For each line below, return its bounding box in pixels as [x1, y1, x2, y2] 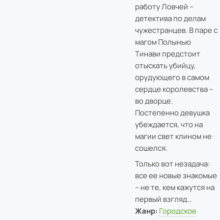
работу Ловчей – [135, 1, 193, 12]
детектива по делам [135, 13, 206, 24]
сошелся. [135, 142, 167, 153]
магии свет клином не [135, 131, 212, 141]
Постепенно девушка [135, 107, 210, 118]
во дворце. [135, 95, 173, 106]
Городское [159, 205, 197, 216]
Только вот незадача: [135, 158, 210, 169]
